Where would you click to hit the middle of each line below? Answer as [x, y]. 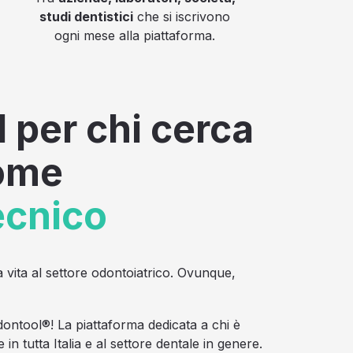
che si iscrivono [181, 16]
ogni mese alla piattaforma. [134, 35]
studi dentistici [86, 16]
